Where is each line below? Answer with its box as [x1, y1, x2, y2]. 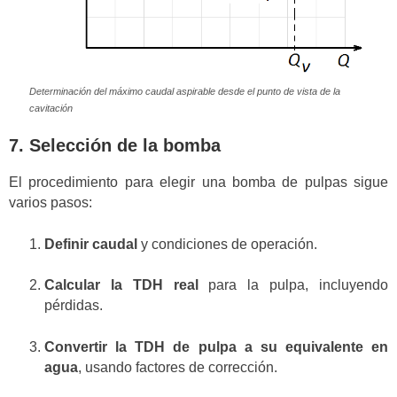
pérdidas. [44, 298, 103, 314]
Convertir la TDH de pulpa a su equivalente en [44, 339, 388, 354]
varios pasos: [9, 195, 92, 211]
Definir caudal [44, 236, 137, 252]
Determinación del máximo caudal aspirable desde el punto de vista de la [28, 85, 340, 97]
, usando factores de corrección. [78, 359, 277, 375]
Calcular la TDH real [44, 277, 198, 293]
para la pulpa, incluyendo [198, 277, 389, 293]
